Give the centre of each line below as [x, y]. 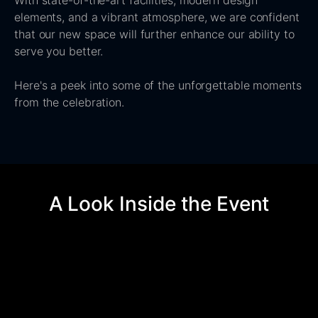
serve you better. [59, 51]
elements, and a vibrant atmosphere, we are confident [157, 17]
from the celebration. [69, 102]
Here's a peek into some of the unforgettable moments [158, 85]
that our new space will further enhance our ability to [154, 34]
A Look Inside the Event [159, 204]
